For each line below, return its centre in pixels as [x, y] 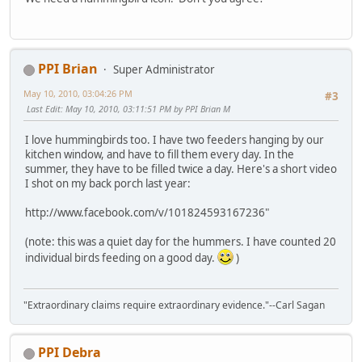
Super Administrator [164, 70]
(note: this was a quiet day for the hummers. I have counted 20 [181, 241]
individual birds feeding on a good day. [121, 257]
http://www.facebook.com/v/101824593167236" [147, 212]
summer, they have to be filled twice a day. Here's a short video [181, 168]
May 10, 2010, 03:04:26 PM [78, 94]
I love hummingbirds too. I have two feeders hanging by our [175, 139]
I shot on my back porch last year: [108, 183]
